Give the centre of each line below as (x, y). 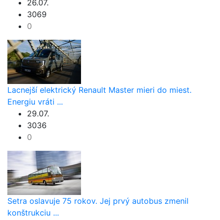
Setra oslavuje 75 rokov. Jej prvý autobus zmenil (98, 201)
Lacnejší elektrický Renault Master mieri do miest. (99, 90)
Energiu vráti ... (35, 102)
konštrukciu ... (33, 213)
